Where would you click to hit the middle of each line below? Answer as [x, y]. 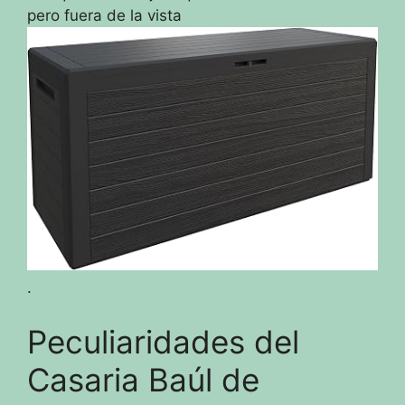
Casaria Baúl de [143, 379]
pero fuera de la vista [104, 15]
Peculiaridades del [163, 341]
